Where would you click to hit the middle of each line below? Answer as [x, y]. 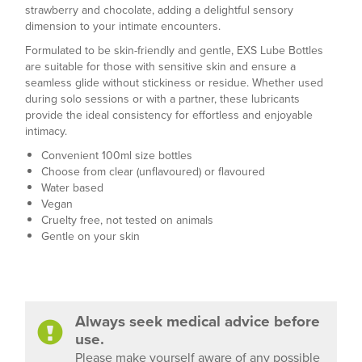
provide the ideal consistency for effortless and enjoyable [169, 115]
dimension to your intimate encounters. [123, 26]
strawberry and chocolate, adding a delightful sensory [159, 10]
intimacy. [46, 131]
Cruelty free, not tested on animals [127, 220]
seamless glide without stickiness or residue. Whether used [174, 83]
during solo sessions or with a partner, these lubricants [162, 99]
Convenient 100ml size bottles [118, 156]
